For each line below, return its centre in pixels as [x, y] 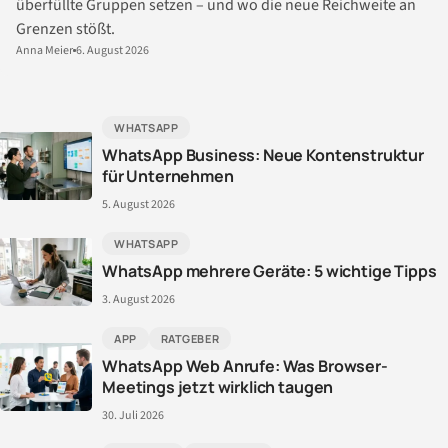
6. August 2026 [112, 50]
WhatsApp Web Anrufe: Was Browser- [245, 366]
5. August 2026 [138, 204]
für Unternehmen [168, 176]
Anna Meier [44, 50]
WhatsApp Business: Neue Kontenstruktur [263, 155]
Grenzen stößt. [65, 29]
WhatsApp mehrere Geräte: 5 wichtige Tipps [269, 271]
